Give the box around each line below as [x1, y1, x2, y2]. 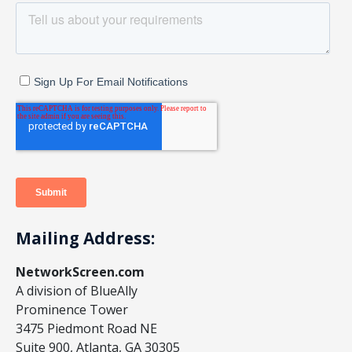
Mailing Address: [16, 226, 155, 249]
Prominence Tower [16, 301, 128, 319]
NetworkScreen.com [16, 263, 145, 281]
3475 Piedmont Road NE [16, 320, 157, 338]
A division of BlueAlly [16, 282, 137, 300]
